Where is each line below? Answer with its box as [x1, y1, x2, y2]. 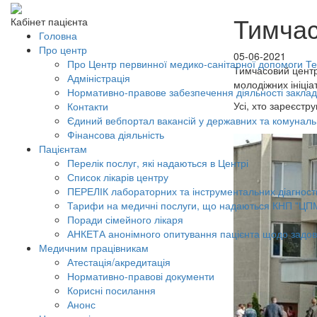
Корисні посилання [67, 283, 156, 298]
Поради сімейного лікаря [67, 212, 183, 227]
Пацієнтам [39, 142, 87, 156]
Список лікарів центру [67, 170, 168, 185]
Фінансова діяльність [67, 127, 164, 142]
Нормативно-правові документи [67, 269, 214, 284]
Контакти [67, 99, 108, 114]
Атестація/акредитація [67, 255, 171, 270]
